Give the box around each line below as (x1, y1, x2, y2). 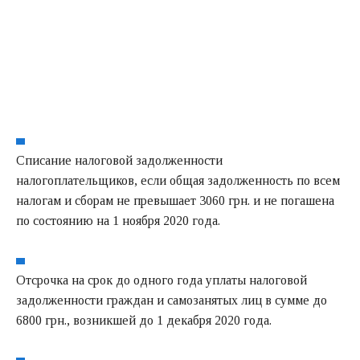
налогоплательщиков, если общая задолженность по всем (16, 173, 340, 187)
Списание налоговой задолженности (16, 153, 223, 167)
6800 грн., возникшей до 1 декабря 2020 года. (16, 313, 272, 327)
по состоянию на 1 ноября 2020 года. (16, 213, 220, 227)
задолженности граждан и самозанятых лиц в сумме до (16, 292, 327, 307)
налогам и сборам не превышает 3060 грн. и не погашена (16, 193, 334, 207)
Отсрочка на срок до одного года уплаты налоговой (16, 272, 307, 287)
